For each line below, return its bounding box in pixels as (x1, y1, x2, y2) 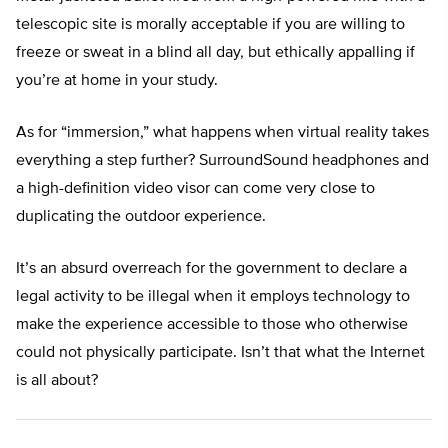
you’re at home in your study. (16, 73, 218, 90)
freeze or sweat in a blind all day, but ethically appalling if (16, 45, 415, 62)
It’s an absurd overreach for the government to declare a (16, 261, 407, 278)
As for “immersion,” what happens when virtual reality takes (16, 125, 429, 142)
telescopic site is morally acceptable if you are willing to (16, 17, 405, 34)
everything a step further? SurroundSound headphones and (16, 153, 429, 170)
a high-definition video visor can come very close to (16, 181, 375, 198)
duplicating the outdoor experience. (16, 209, 266, 226)
